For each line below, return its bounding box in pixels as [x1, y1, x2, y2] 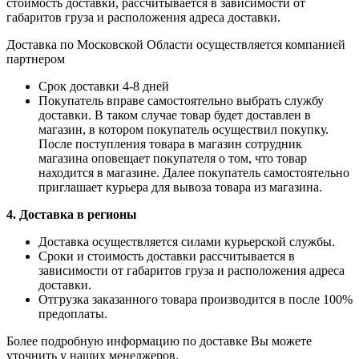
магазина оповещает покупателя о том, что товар [38, 151, 307, 166]
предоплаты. [38, 307, 107, 321]
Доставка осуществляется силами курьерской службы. [38, 235, 335, 249]
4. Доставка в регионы [6, 208, 137, 222]
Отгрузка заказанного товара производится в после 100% [38, 292, 353, 307]
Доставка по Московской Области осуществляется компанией [6, 38, 345, 52]
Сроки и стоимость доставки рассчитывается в [38, 249, 295, 264]
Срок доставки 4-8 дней [38, 79, 169, 94]
